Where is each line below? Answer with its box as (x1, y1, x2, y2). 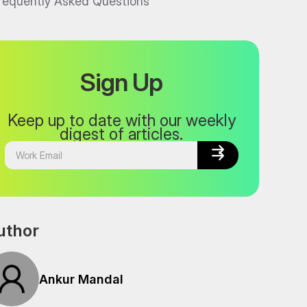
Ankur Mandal (38, 271, 123, 286)
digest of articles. (60, 124, 184, 144)
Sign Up (80, 67, 163, 97)
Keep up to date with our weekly (7, 110, 236, 130)
